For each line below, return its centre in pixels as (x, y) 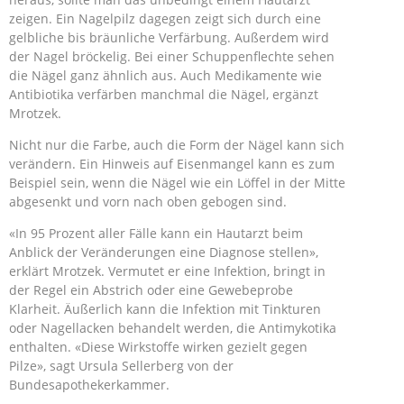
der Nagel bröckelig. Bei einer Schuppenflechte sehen (172, 56)
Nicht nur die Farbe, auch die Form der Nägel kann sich (177, 145)
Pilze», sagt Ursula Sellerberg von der (121, 366)
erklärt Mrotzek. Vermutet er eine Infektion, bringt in (167, 271)
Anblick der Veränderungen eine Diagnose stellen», (164, 252)
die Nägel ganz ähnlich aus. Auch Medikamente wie (165, 75)
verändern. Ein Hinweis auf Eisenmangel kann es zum (172, 164)
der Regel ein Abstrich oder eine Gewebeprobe (151, 290)
